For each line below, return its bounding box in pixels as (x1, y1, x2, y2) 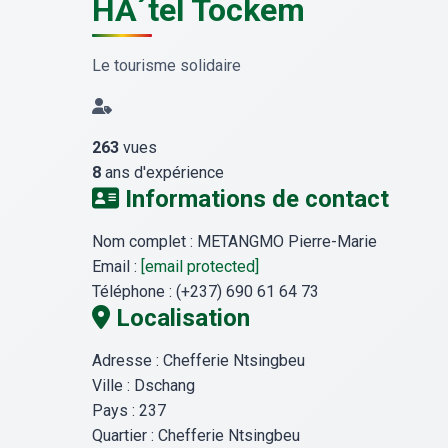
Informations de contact (119, 185, 389, 214)
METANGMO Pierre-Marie (197, 232, 377, 252)
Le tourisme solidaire (92, 56, 241, 76)
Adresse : (92, 351, 159, 371)
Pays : (92, 401, 135, 421)
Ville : (92, 376, 130, 396)
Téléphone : (92, 282, 172, 302)
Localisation (110, 304, 250, 333)
